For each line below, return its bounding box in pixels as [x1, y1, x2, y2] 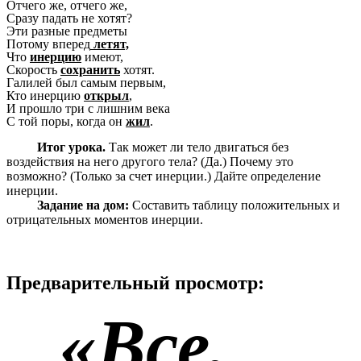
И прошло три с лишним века [6, 102, 170, 116]
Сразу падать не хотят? [6, 11, 132, 26]
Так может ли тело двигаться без [108, 139, 288, 154]
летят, [93, 37, 129, 52]
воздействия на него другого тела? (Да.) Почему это [6, 154, 293, 168]
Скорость [6, 63, 60, 77]
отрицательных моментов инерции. [6, 212, 203, 226]
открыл [84, 89, 129, 103]
